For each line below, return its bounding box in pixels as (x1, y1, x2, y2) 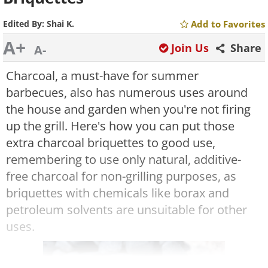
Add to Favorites (191, 18, 265, 30)
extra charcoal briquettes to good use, (6, 135, 215, 151)
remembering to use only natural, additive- (6, 151, 241, 167)
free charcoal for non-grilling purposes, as (6, 168, 236, 184)
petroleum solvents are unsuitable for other (6, 202, 247, 218)
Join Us (171, 41, 209, 55)
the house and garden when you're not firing (6, 101, 251, 117)
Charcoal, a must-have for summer (6, 68, 199, 84)
